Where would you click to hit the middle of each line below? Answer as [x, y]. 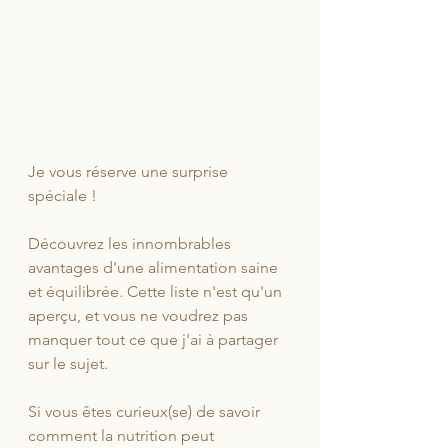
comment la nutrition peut [123, 436]
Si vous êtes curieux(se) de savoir [146, 412]
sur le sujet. [68, 364]
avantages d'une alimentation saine [155, 268]
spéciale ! [64, 196]
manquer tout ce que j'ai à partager [155, 340]
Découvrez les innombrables [131, 244]
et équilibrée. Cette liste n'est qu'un [157, 292]
